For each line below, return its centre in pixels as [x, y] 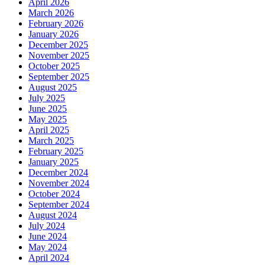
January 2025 [54, 162]
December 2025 [58, 45]
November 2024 [59, 183]
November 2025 [59, 56]
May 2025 [48, 119]
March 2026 [51, 13]
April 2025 [49, 130]
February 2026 [56, 24]
